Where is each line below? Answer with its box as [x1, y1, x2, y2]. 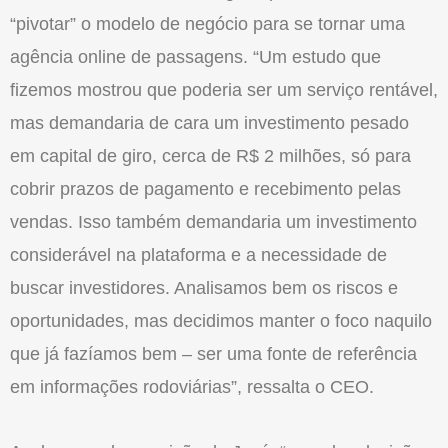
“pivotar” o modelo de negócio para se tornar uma [10, 14, 405, 35]
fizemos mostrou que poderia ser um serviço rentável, [10, 80, 438, 101]
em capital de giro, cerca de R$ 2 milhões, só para [10, 146, 411, 167]
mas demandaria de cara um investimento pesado [10, 113, 409, 134]
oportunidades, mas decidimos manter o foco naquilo [10, 311, 432, 332]
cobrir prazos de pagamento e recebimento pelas [10, 179, 401, 200]
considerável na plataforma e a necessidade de [10, 245, 387, 266]
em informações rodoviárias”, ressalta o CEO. [10, 377, 374, 398]
